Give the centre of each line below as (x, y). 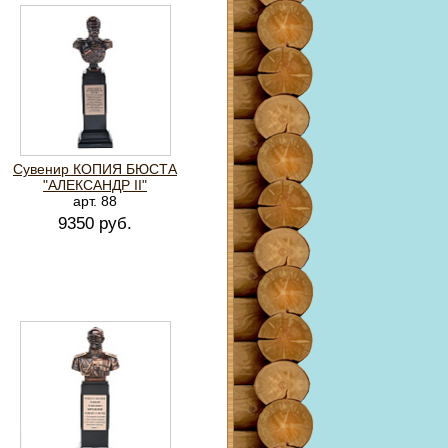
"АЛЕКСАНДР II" (95, 185)
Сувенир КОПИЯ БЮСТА (95, 169)
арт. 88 (95, 201)
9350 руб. (95, 223)
